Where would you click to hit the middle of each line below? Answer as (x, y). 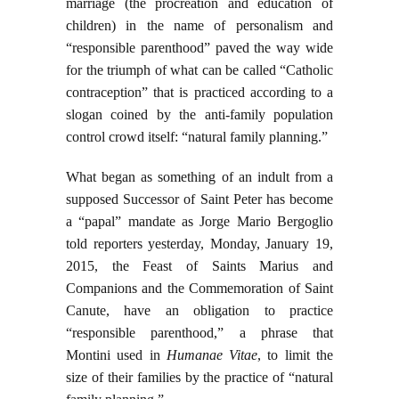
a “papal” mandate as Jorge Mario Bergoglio (199, 222)
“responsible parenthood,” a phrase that (199, 333)
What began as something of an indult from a (199, 177)
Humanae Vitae (212, 355)
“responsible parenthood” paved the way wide (199, 48)
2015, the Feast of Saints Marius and (199, 266)
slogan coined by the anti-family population (199, 115)
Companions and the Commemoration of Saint (199, 289)
